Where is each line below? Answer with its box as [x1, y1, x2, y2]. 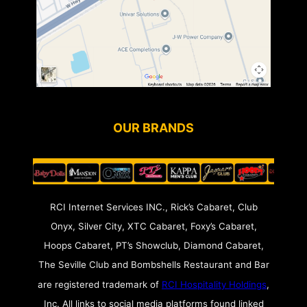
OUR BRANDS [113, 120, 194, 135]
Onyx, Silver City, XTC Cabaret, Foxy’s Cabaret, [50, 221, 257, 232]
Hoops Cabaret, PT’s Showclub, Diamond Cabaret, [43, 240, 264, 251]
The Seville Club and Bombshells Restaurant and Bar [38, 259, 269, 271]
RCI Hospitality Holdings [162, 278, 267, 290]
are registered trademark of [38, 278, 162, 290]
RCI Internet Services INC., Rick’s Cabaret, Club [49, 201, 258, 213]
